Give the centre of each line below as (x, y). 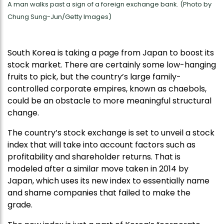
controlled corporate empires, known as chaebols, (107, 88)
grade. (20, 204)
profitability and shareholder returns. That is (94, 156)
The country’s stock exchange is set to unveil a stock (111, 132)
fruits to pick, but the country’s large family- (94, 76)
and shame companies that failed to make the (99, 192)
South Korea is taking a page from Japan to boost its (111, 52)
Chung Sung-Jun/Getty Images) (59, 16)
